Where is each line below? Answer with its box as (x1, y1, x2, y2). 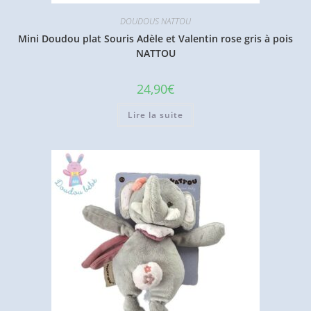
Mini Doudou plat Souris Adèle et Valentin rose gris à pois (18, 32, 293, 46)
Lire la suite (128, 109, 183, 121)
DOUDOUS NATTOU (120, 15, 191, 28)
